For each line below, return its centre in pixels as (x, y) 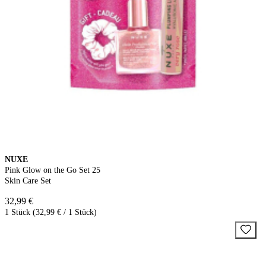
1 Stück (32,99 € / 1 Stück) (51, 212)
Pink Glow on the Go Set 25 (53, 170)
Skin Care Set (28, 180)
